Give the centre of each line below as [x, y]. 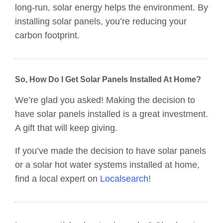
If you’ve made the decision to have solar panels [111, 151]
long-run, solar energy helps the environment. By [111, 7]
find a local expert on [57, 178]
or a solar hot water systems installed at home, [107, 165]
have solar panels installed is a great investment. [111, 114]
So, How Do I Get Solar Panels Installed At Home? [108, 79]
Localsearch [124, 178]
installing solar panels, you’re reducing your [101, 21]
